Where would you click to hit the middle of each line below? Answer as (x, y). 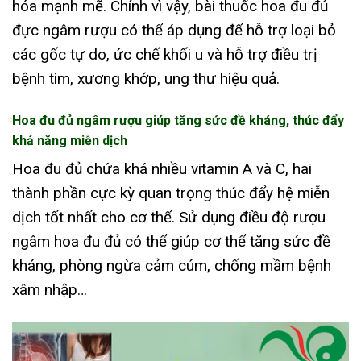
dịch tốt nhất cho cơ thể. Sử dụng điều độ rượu (169, 218)
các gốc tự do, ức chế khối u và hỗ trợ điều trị (165, 54)
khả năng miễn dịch (70, 141)
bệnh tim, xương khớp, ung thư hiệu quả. (146, 78)
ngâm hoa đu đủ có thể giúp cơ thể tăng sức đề (171, 242)
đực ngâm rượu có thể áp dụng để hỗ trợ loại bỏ (174, 30)
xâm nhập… (50, 290)
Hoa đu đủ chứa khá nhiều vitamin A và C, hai (162, 169)
